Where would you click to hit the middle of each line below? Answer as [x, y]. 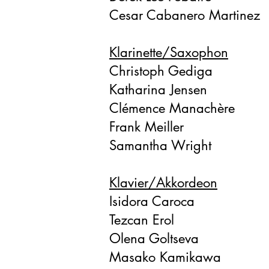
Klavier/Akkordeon [163, 183]
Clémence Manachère [172, 108]
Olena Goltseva [154, 238]
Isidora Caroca [152, 201]
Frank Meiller [147, 127]
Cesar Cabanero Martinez [185, 15]
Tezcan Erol [142, 220]
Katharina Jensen [158, 89]
